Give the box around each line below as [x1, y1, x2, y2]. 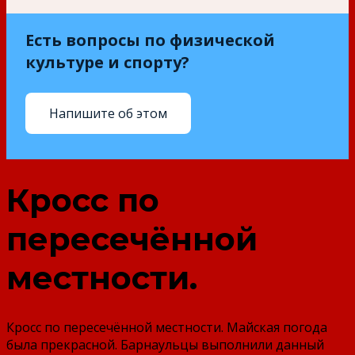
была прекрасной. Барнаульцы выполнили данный [6, 335, 324, 353]
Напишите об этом [49, 104, 167, 122]
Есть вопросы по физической [25, 29, 275, 51]
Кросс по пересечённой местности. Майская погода [6, 318, 327, 336]
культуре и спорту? [25, 52, 189, 73]
